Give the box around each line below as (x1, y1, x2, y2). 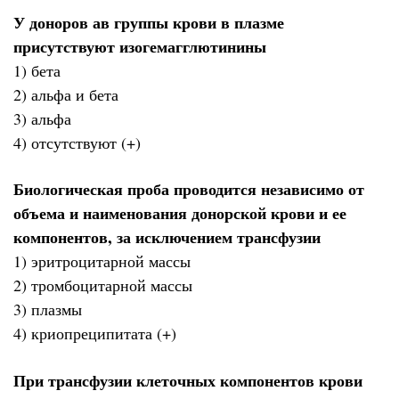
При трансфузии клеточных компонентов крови (13, 368, 362, 392)
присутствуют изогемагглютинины (13, 35, 266, 59)
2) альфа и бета (13, 84, 118, 106)
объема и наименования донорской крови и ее (13, 201, 346, 225)
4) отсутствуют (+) (13, 132, 141, 154)
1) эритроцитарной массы (13, 250, 191, 273)
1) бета (13, 60, 61, 82)
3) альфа (13, 108, 71, 130)
